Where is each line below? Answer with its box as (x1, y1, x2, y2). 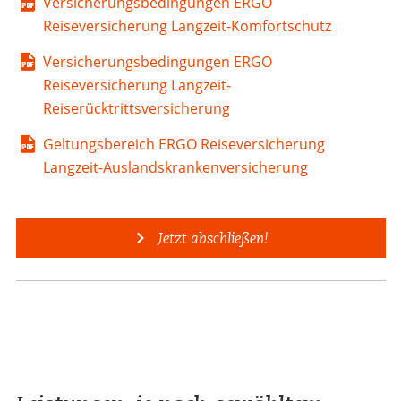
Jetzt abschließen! (154, 228, 269, 247)
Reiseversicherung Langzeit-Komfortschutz (42, 15, 331, 36)
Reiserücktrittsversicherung (42, 98, 230, 118)
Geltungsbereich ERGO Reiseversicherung (42, 133, 325, 154)
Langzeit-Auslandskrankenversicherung (42, 157, 308, 177)
